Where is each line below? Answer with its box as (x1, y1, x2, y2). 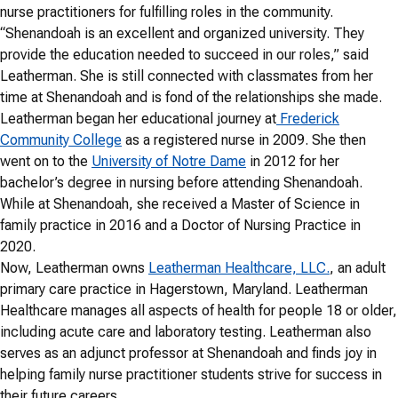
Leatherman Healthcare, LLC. (148, 259, 330, 276)
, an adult (330, 259, 386, 276)
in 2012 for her (246, 153, 339, 170)
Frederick (276, 110, 339, 127)
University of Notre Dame (92, 153, 246, 170)
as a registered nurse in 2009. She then (122, 131, 366, 148)
